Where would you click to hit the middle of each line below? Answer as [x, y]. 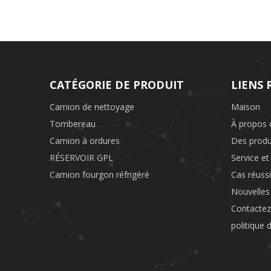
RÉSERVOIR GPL [81, 158]
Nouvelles [250, 191]
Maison [246, 107]
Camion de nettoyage [92, 107]
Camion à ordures [85, 141]
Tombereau [73, 124]
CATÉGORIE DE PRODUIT [117, 85]
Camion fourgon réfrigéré [100, 175]
